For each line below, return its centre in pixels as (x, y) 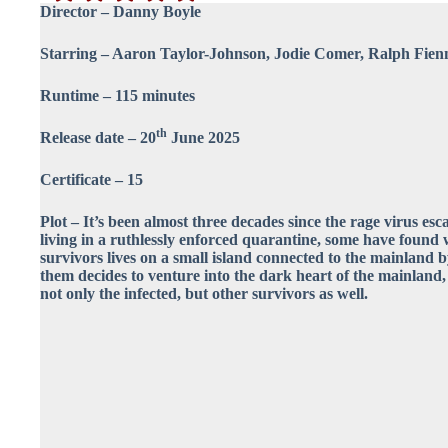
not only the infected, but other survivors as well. (204, 294)
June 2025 (203, 138)
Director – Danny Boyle (120, 12)
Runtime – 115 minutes (117, 96)
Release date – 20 (98, 138)
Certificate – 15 (91, 180)
